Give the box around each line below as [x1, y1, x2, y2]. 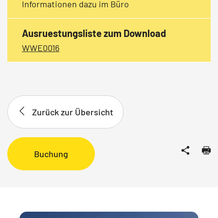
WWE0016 [22, 42, 59, 53]
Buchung [34, 148, 68, 159]
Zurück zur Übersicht [32, 106, 113, 117]
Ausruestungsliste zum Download [22, 27, 166, 39]
